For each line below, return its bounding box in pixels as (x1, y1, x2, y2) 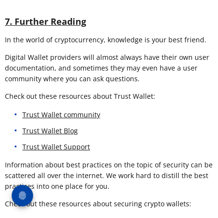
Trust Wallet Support (22, 142, 90, 151)
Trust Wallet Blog (22, 126, 78, 135)
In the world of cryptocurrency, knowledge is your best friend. (5, 35, 206, 44)
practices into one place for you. (5, 181, 109, 191)
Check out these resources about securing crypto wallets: (5, 199, 191, 208)
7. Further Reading (5, 15, 86, 27)
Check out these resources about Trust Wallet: (5, 91, 155, 101)
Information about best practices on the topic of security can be (5, 160, 213, 169)
